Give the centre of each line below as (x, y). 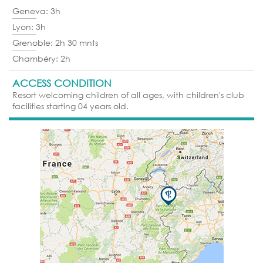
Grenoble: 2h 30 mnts (55, 43)
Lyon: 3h (29, 27)
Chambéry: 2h (41, 59)
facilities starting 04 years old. (70, 106)
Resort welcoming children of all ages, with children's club (128, 95)
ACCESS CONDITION (62, 83)
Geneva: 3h (36, 11)
